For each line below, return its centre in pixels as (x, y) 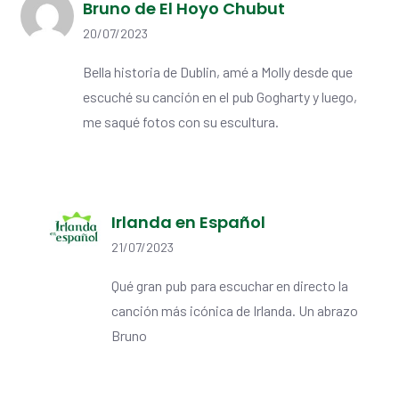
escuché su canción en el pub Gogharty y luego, (220, 97)
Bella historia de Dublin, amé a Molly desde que (218, 72)
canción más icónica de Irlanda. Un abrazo (235, 311)
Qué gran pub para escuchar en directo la (230, 286)
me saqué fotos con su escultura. (181, 122)
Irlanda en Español (188, 223)
